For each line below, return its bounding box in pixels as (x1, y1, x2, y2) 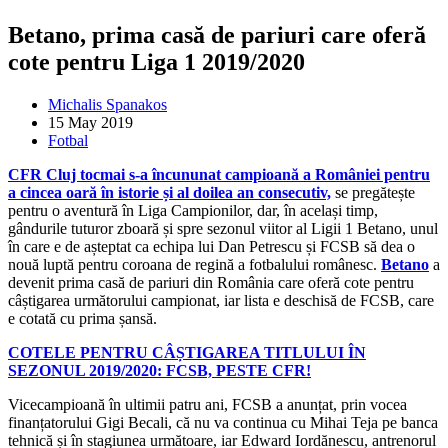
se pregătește (331, 183, 415, 201)
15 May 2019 (48, 113, 133, 131)
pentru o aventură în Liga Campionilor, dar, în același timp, (8, 201, 378, 219)
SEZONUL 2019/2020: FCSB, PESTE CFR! (8, 361, 311, 379)
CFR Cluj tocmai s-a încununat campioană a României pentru (8, 165, 430, 183)
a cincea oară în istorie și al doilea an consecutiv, (8, 183, 331, 201)
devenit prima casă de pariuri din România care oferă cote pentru (8, 273, 414, 291)
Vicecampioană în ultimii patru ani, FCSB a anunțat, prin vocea (8, 395, 407, 413)
